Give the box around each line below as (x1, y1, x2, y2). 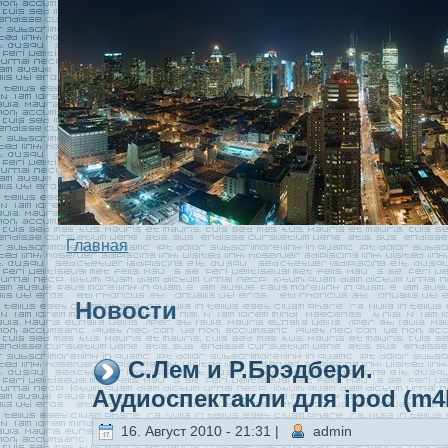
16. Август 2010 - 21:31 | (117, 422, 287, 439)
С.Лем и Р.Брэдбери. (128, 356, 373, 383)
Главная (66, 237, 129, 254)
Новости (75, 297, 177, 324)
